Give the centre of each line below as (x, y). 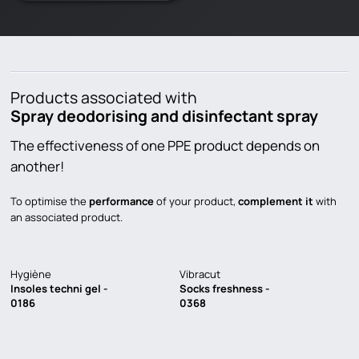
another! (37, 167)
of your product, (196, 201)
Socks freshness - (224, 288)
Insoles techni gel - (59, 288)
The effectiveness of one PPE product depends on (165, 146)
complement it (276, 201)
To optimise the (50, 201)
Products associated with (104, 98)
